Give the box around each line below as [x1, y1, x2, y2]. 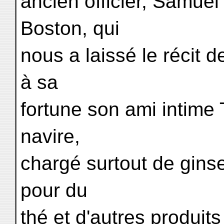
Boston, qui [20, 17, 119, 39]
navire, [20, 125, 80, 147]
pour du [20, 179, 87, 201]
